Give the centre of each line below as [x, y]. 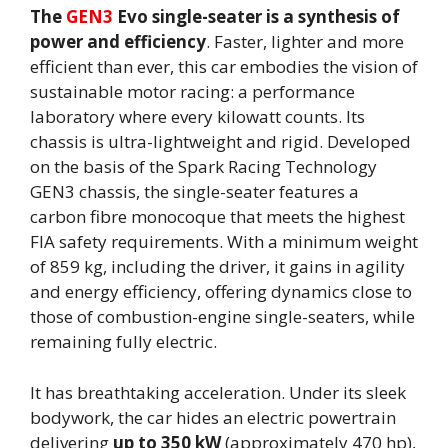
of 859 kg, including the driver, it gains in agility [217, 267]
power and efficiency [118, 42]
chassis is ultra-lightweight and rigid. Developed [220, 142]
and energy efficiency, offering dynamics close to [221, 292]
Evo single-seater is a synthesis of [256, 17]
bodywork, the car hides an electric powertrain [213, 417]
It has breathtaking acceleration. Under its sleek [218, 392]
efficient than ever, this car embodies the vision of [224, 67]
